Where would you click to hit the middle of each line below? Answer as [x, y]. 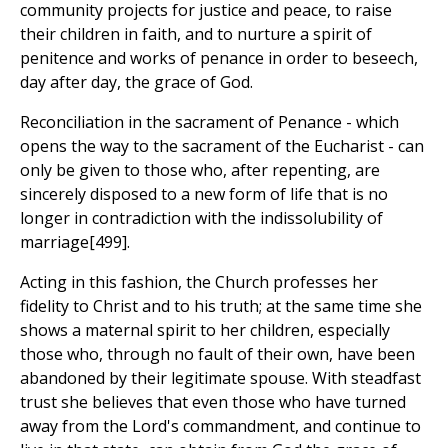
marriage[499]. [75, 242]
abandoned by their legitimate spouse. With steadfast [220, 378]
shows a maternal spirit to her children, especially [205, 330]
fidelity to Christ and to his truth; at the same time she [221, 306]
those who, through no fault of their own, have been [217, 354]
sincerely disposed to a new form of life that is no [204, 194]
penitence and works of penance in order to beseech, [219, 58]
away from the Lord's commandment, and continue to [220, 426]
